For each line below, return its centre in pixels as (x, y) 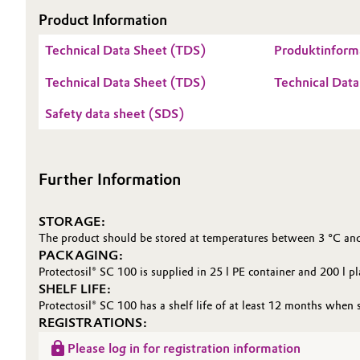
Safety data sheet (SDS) (115, 114)
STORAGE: (72, 221)
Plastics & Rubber (88, 148)
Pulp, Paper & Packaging (108, 188)
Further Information (110, 179)
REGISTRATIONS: (93, 323)
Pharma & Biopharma (98, 108)
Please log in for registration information (184, 348)
